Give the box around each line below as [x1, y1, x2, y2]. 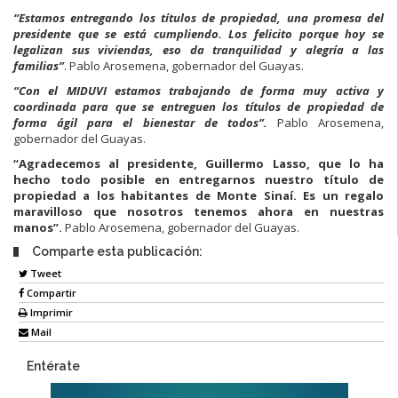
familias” [13, 57, 64, 74]
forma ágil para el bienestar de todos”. [13, 114, 267, 131]
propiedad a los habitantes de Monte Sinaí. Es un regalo [13, 187, 384, 203]
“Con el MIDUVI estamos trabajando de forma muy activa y [13, 82, 384, 99]
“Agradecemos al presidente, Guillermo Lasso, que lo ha [13, 155, 384, 171]
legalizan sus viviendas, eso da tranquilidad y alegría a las [13, 41, 384, 58]
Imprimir [28, 306, 73, 320]
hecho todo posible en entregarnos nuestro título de [13, 171, 384, 187]
